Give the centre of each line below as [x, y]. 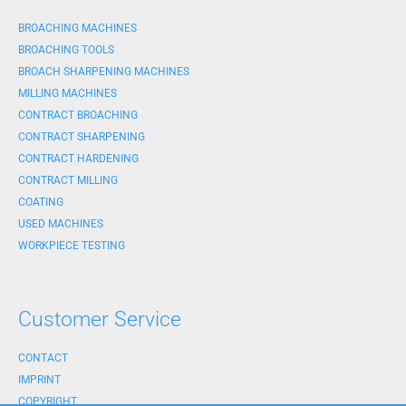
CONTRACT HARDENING [78, 159]
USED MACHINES [61, 224]
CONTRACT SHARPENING [82, 137]
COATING [41, 203]
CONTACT [43, 358]
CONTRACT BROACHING [78, 116]
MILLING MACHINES [68, 94]
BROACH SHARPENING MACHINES [104, 72]
